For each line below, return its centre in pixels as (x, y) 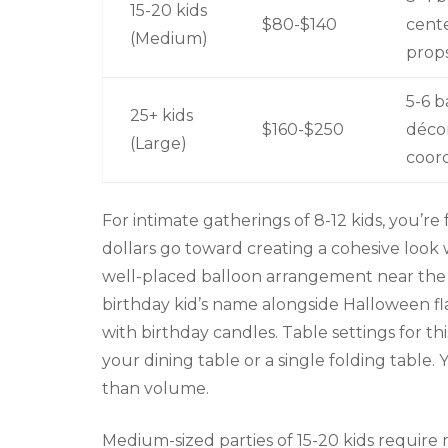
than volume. (155, 388)
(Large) (158, 143)
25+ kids (161, 115)
